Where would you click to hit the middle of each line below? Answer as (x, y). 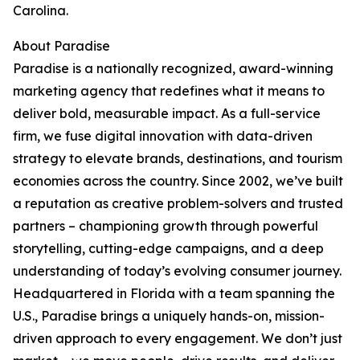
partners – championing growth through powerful (166, 226)
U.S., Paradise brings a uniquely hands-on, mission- (169, 316)
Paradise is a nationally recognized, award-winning (173, 69)
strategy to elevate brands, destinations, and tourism (178, 159)
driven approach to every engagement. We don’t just (178, 339)
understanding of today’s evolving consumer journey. (177, 271)
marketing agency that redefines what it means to (169, 91)
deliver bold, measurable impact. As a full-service (167, 114)
